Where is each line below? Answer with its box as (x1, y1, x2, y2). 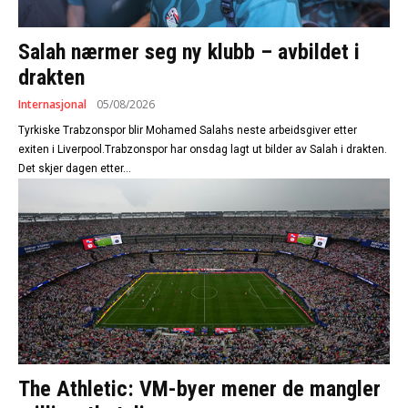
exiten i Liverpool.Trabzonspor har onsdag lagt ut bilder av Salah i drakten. (18, 143, 170, 157)
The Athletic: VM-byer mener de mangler (18, 376, 381, 403)
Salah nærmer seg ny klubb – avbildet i (18, 39, 360, 66)
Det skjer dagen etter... (18, 162, 131, 176)
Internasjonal (18, 97, 87, 113)
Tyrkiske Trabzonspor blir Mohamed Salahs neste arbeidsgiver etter (18, 124, 357, 138)
